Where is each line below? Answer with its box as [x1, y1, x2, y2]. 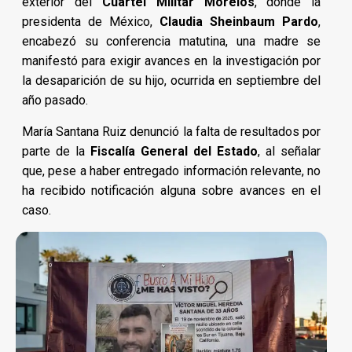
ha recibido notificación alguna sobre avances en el [22, 182, 321, 198]
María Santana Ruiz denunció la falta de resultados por [22, 123, 321, 139]
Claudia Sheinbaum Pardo [159, 13, 319, 29]
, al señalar [258, 143, 321, 159]
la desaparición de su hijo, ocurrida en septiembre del [22, 72, 321, 88]
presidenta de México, [22, 13, 160, 29]
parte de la [22, 143, 91, 159]
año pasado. [22, 92, 88, 108]
